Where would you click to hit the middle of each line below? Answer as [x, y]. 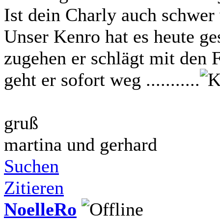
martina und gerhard [81, 144]
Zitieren [34, 187]
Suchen [31, 166]
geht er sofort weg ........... [102, 79]
